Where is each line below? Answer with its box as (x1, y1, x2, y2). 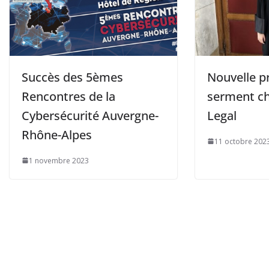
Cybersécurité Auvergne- (22, 107, 159, 124)
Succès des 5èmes (22, 68, 123, 85)
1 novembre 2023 (29, 155, 89, 166)
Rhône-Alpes (22, 126, 92, 143)
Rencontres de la (22, 88, 115, 104)
